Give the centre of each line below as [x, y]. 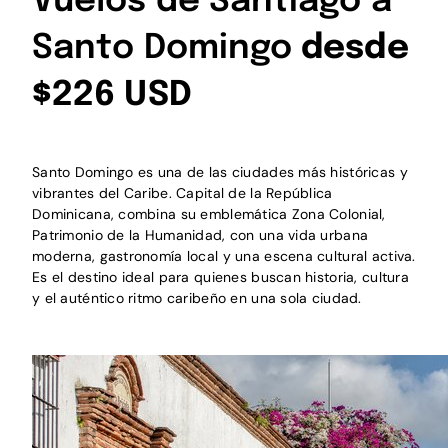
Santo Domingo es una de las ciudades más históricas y [220, 171]
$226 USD [112, 96]
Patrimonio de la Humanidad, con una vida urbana [200, 234]
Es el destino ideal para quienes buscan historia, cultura [220, 276]
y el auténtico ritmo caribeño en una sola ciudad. [197, 297]
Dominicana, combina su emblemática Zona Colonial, [209, 213]
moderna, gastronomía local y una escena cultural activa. [224, 255]
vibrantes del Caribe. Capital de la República [182, 192]
